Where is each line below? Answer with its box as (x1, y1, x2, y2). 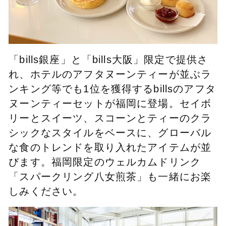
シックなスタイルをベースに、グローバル (9, 127, 212, 138)
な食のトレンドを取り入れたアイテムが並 (9, 141, 212, 153)
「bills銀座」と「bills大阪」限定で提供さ (9, 53, 208, 65)
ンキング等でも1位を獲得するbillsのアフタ (9, 83, 216, 94)
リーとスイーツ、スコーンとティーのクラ (9, 112, 212, 124)
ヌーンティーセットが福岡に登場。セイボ (9, 97, 212, 109)
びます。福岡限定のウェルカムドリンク (9, 156, 201, 167)
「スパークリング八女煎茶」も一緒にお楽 (9, 171, 212, 182)
